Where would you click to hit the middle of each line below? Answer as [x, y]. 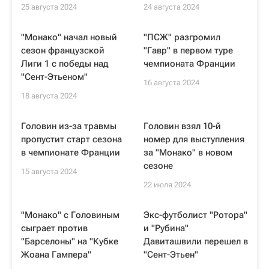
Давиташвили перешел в [196, 241]
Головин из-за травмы [69, 126]
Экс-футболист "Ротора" [195, 215]
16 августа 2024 [171, 83]
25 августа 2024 [49, 7]
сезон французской [63, 50]
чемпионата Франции [189, 64]
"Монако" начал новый [69, 37]
